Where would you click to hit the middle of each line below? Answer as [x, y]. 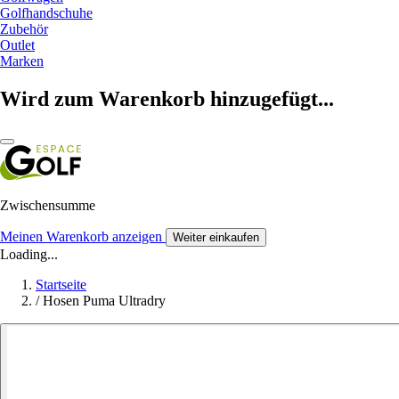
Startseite [61, 284]
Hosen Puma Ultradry [104, 300]
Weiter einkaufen [216, 237]
